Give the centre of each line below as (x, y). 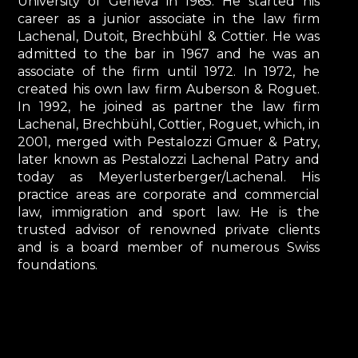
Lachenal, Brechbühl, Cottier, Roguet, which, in (169, 124)
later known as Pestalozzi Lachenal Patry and (169, 159)
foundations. (58, 265)
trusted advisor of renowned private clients (169, 229)
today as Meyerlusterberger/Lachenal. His (169, 177)
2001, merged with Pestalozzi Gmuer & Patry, (169, 141)
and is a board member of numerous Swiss (169, 247)
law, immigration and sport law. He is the (169, 212)
